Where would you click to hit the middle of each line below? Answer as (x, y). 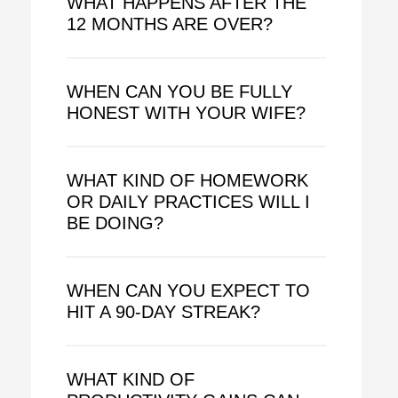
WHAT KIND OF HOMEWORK (187, 180)
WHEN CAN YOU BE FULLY (179, 91)
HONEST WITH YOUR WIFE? (186, 112)
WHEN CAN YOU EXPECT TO (188, 290)
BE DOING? (115, 223)
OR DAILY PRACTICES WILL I (188, 201)
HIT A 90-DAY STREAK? (163, 311)
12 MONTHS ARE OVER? (169, 24)
